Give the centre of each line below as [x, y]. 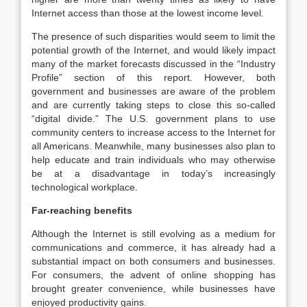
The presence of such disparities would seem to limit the [153, 36]
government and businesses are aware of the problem [153, 91]
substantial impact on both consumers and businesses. [153, 261]
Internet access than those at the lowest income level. [148, 13]
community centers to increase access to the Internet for [153, 132]
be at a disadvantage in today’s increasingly [153, 173]
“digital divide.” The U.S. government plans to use [153, 119]
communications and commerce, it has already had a [153, 247]
